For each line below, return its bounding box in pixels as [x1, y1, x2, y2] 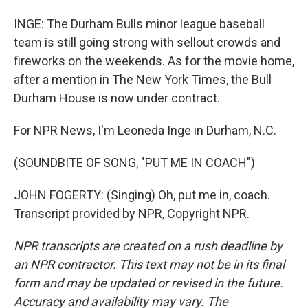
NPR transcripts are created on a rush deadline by [14, 239, 283, 253]
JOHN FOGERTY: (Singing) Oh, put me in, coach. [14, 188, 270, 202]
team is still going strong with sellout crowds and [14, 35, 280, 49]
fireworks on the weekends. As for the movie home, [14, 54, 294, 68]
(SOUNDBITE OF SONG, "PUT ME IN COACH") [14, 155, 255, 170]
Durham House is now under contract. [14, 91, 220, 105]
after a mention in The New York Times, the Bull [14, 72, 272, 87]
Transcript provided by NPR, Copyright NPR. [14, 206, 250, 221]
